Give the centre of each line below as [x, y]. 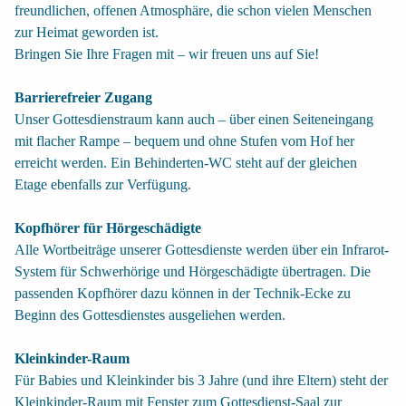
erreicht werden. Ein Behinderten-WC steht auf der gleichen [186, 162]
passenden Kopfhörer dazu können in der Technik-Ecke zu [183, 293]
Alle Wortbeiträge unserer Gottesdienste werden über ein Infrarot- [202, 249]
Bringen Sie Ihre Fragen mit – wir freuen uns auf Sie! [167, 53]
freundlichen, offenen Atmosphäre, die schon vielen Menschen [193, 10]
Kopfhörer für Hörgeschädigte [108, 227]
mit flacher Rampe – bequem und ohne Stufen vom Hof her [184, 140]
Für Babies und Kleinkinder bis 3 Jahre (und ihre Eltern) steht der [201, 380]
